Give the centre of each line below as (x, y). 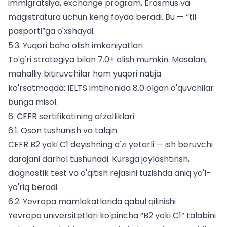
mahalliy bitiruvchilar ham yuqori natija (85, 74)
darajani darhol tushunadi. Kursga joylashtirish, (99, 159)
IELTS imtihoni (94, 88)
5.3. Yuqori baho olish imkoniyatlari (75, 46)
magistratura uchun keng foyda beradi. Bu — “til (102, 17)
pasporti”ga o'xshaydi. (51, 31)
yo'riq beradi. (33, 187)
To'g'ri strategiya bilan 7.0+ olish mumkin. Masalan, (107, 60)
